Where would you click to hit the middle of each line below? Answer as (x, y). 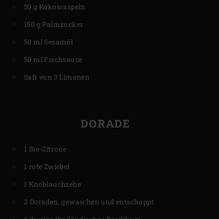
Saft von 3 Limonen (57, 77)
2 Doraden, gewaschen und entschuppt (89, 202)
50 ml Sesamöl (49, 42)
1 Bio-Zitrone (45, 149)
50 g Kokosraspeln (55, 7)
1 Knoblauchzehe (53, 184)
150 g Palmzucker (54, 24)
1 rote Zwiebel (47, 167)
